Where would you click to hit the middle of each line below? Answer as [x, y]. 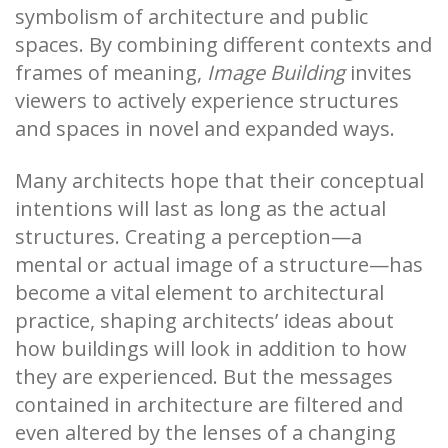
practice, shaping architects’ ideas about [204, 320]
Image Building [276, 72]
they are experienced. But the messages [204, 376]
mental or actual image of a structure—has [219, 264]
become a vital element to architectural [199, 292]
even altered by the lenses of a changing [205, 432]
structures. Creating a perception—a [188, 236]
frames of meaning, [111, 72]
